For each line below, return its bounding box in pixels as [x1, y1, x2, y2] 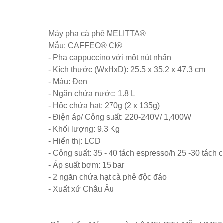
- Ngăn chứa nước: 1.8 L [48, 89, 135, 98]
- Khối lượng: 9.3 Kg [48, 125, 120, 133]
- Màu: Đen [48, 77, 87, 86]
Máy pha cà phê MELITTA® [48, 29, 146, 38]
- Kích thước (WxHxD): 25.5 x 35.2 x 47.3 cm [48, 65, 205, 74]
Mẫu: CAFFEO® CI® [48, 41, 122, 50]
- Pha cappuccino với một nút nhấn [48, 53, 171, 62]
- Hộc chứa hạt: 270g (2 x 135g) [48, 101, 160, 110]
